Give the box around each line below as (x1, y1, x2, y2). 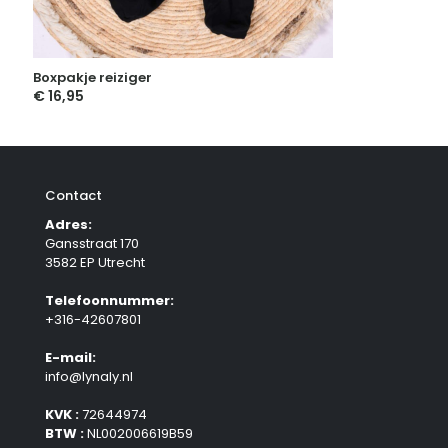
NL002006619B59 (84, 424, 193, 444)
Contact (45, 186, 102, 206)
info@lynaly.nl (45, 367, 133, 387)
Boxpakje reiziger (33, 68, 152, 88)
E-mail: (45, 348, 96, 368)
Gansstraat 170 (45, 234, 139, 254)
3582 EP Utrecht (45, 253, 145, 273)
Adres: (45, 215, 92, 235)
